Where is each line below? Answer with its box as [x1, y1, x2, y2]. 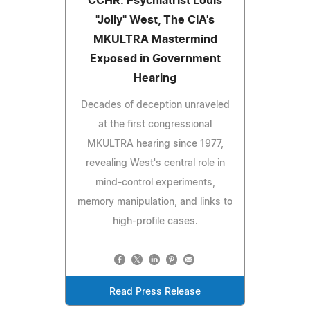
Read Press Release [109, 286, 201, 297]
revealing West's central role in [85, 158, 225, 168]
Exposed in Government [89, 53, 221, 64]
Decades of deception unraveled [80, 100, 230, 110]
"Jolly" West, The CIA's [95, 14, 215, 26]
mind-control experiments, [95, 177, 215, 188]
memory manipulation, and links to [77, 197, 232, 207]
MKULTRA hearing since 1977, [86, 138, 224, 149]
